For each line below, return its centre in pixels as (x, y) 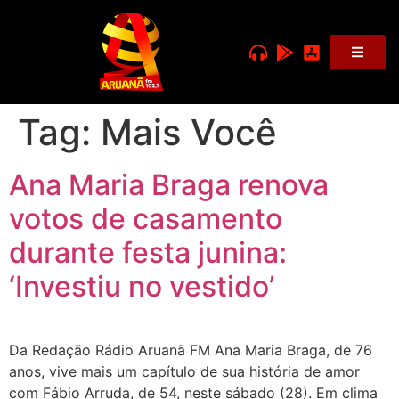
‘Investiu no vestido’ (142, 286)
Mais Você (189, 132)
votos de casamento (146, 219)
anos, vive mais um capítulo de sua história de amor (184, 371)
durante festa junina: (148, 252)
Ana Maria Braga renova (169, 185)
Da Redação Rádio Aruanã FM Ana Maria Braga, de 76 (191, 350)
